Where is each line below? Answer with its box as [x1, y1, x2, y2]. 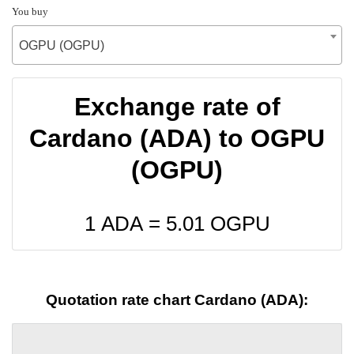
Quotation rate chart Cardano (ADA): [46, 292, 308, 309]
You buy [12, 5, 48, 17]
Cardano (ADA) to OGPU [29, 123, 325, 153]
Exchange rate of [73, 92, 281, 121]
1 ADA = [84, 212, 166, 235]
